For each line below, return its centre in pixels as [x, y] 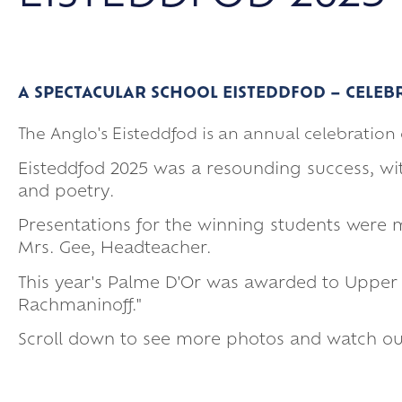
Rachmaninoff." [79, 306]
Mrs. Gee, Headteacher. [114, 249]
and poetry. [66, 192]
